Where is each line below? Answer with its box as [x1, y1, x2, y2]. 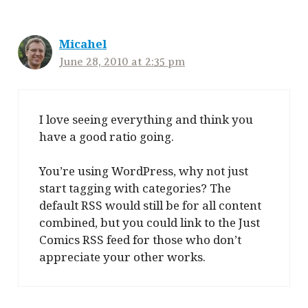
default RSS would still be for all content [39, 197, 261, 214]
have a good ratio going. [39, 128, 174, 144]
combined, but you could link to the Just [39, 214, 260, 231]
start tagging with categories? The [39, 180, 231, 197]
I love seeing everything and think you [39, 111, 253, 127]
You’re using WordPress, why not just [39, 163, 248, 179]
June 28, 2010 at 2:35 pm [59, 56, 185, 69]
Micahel [59, 36, 107, 52]
